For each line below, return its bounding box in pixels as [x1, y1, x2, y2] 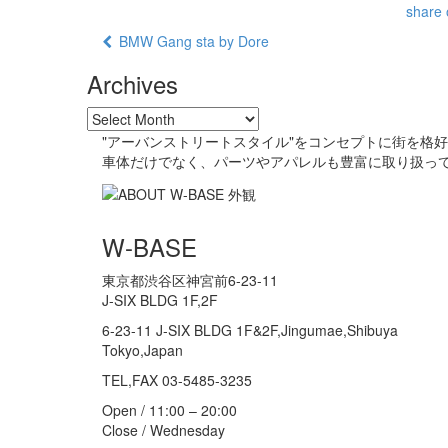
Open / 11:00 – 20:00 [102, 399, 237, 420]
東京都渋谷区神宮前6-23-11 [102, 269, 278, 290]
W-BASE [102, 228, 197, 264]
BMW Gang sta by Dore [112, 31, 269, 52]
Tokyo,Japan [102, 339, 183, 360]
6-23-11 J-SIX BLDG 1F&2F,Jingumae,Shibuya [102, 319, 398, 340]
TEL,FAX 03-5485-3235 [102, 369, 252, 390]
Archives [87, 66, 178, 102]
